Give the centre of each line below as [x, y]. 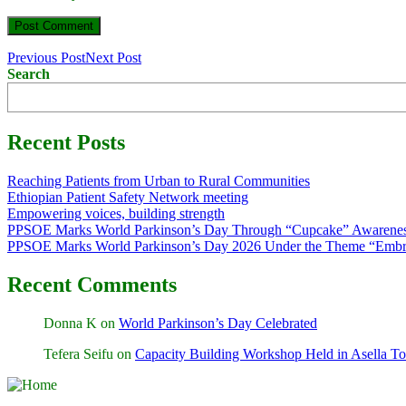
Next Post [113, 58]
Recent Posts [66, 143]
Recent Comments [92, 284]
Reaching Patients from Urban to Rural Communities [159, 180]
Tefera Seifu [78, 353]
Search [29, 74]
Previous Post [46, 58]
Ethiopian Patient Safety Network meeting [128, 197]
